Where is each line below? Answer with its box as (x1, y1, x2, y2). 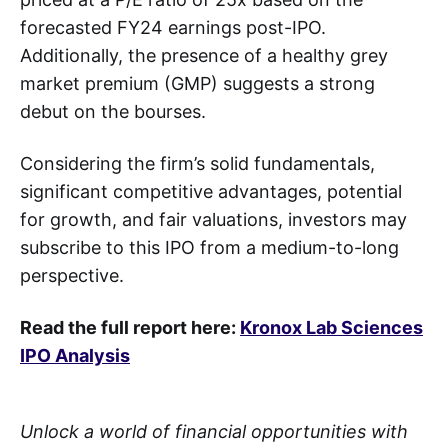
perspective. (20, 264, 134, 286)
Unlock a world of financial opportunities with (20, 420, 408, 442)
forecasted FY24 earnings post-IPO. (20, 16, 326, 38)
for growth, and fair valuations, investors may (20, 208, 407, 230)
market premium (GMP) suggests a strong (20, 72, 375, 94)
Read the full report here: (20, 316, 240, 338)
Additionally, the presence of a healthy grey (20, 44, 388, 66)
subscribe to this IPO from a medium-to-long (20, 236, 399, 258)
